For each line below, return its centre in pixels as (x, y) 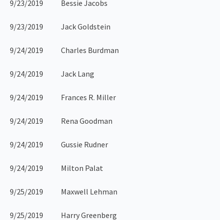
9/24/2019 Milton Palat (56, 168)
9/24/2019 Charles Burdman (64, 50)
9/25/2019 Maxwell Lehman (64, 192)
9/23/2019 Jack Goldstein (60, 27)
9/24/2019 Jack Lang (52, 74)
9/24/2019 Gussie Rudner (59, 145)
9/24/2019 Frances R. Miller (63, 97)
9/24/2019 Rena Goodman (61, 121)
